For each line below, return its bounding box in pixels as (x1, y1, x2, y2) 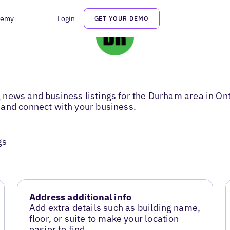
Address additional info (29, 191, 132, 203)
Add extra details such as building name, (29, 202, 201, 214)
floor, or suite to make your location (29, 213, 179, 225)
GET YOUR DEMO (94, 14, 149, 22)
